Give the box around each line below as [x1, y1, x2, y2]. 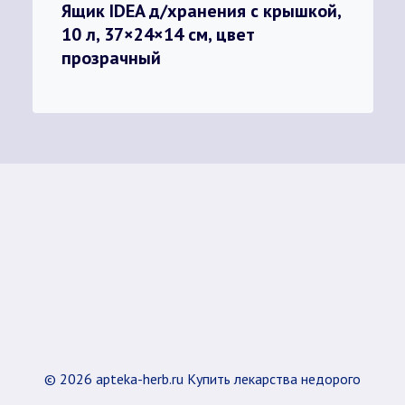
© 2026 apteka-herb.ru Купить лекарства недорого [44, 370, 361, 388]
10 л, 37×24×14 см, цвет [61, 22, 255, 46]
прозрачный [61, 45, 161, 70]
